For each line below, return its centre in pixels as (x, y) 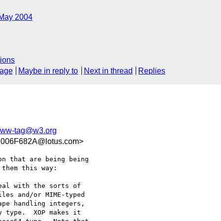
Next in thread (108, 71)
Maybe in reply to (48, 71)
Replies (152, 71)
